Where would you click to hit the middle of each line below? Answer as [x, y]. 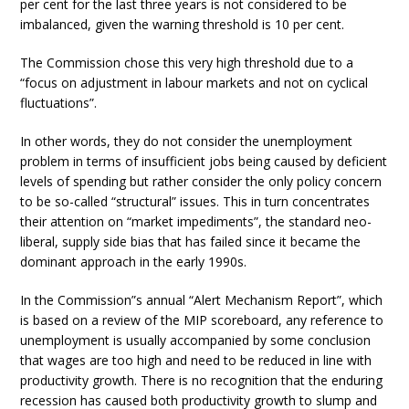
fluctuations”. [59, 103]
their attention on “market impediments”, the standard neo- [196, 221]
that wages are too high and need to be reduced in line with [196, 360]
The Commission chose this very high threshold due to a [187, 63]
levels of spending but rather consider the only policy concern [201, 181]
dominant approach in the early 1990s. [134, 262]
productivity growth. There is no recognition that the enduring [202, 380]
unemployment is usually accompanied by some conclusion [196, 340]
